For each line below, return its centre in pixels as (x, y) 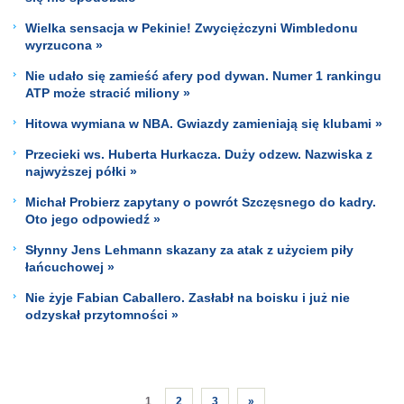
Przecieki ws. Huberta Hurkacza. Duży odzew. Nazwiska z (199, 154)
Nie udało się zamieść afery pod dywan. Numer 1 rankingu (203, 75)
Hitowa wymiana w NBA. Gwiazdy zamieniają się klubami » (204, 123)
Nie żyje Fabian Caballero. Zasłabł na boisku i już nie (188, 297)
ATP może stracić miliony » (108, 92)
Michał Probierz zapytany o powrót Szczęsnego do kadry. (201, 202)
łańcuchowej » (70, 266)
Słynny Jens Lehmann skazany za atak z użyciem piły (189, 249)
